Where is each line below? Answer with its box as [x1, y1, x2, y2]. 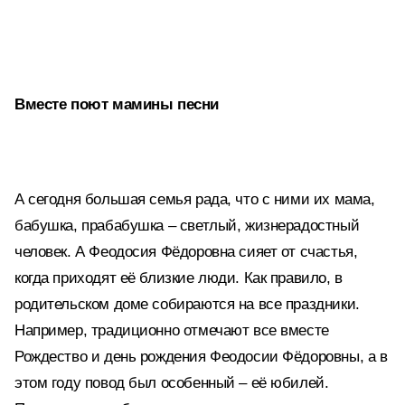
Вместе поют [14, 96, 112, 113]
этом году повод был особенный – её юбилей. [14, 374, 329, 391]
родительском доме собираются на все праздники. [14, 296, 360, 313]
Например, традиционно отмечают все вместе [14, 322, 329, 339]
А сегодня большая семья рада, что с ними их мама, [14, 191, 375, 208]
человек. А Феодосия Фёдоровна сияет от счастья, [14, 243, 358, 260]
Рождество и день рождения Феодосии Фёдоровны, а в [14, 348, 388, 365]
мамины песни [111, 96, 219, 113]
